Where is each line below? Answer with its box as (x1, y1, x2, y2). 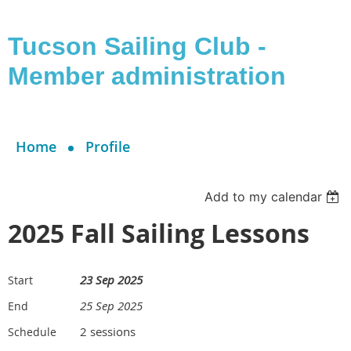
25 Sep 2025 (80, 298, 143, 313)
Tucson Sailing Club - (8, 32, 266, 60)
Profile (85, 137, 130, 156)
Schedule (8, 324, 56, 339)
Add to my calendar (204, 189, 323, 204)
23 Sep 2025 (80, 272, 143, 288)
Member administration (8, 62, 286, 90)
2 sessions (80, 324, 136, 339)
